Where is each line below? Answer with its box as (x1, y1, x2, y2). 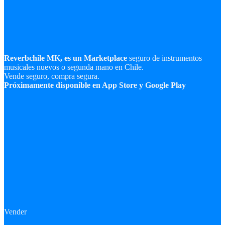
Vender (4, 207, 27, 216)
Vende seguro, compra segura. (4, 72, 99, 80)
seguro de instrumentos (127, 54, 202, 62)
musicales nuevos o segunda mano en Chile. (4, 63, 144, 71)
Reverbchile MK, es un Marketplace (4, 54, 127, 62)
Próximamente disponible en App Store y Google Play (4, 81, 186, 89)
